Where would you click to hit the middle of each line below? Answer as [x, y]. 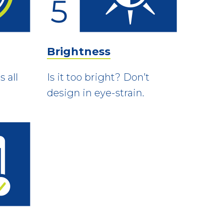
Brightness [79, 51]
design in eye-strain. [96, 93]
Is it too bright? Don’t [98, 77]
